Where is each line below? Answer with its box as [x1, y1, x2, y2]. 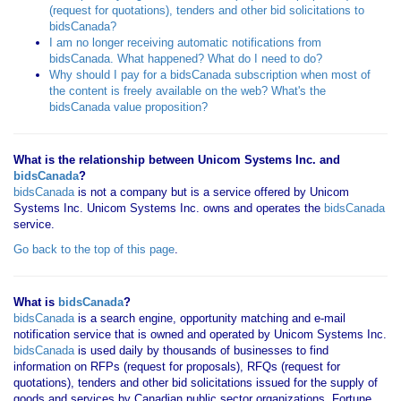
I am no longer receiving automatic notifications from [49, 36, 321, 49]
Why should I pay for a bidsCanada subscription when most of [49, 68, 371, 81]
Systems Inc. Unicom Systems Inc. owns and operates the [13, 201, 324, 215]
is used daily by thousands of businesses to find [74, 344, 328, 357]
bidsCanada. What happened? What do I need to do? [49, 52, 322, 65]
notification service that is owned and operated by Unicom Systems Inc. [13, 328, 387, 341]
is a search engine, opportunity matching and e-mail [74, 311, 346, 325]
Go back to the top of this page [13, 243, 175, 256]
